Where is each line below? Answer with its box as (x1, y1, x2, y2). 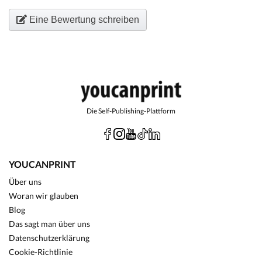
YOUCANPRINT (9, 158, 76, 170)
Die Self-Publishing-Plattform (87, 106, 175, 115)
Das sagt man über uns (9, 218, 90, 229)
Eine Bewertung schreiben (27, 14, 139, 25)
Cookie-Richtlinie (9, 246, 73, 257)
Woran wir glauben (9, 190, 78, 201)
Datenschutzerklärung (9, 232, 89, 243)
